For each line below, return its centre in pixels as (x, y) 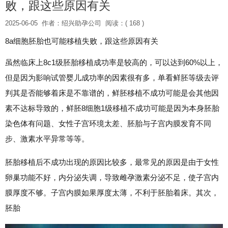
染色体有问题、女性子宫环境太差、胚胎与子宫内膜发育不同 (108, 123)
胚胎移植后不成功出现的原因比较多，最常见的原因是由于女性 (112, 162)
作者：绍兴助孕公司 (72, 23)
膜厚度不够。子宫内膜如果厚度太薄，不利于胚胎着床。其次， (112, 193)
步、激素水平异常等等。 (47, 139)
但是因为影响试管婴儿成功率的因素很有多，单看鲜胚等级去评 (112, 78)
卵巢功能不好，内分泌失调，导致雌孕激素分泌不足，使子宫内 (112, 177)
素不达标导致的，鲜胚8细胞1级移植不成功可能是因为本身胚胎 (112, 108)
